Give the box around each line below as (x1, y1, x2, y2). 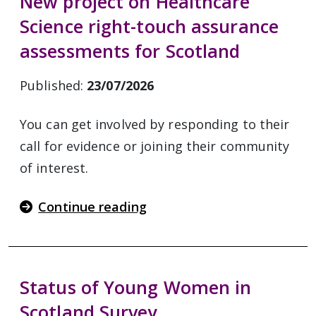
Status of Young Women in (20, 275, 252, 299)
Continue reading (38, 198, 147, 215)
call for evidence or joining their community (20, 138, 290, 154)
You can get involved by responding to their (20, 116, 290, 133)
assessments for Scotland (20, 39, 241, 63)
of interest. (20, 159, 89, 176)
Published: (20, 77, 87, 94)
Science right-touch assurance (20, 14, 279, 38)
